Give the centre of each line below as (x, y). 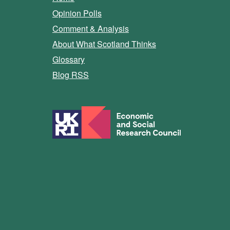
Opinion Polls (77, 13)
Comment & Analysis (91, 28)
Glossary (69, 59)
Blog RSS (71, 75)
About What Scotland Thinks (104, 44)
